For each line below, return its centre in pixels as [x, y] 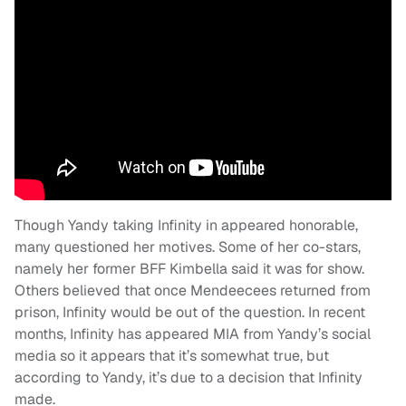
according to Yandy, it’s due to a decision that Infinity [188, 378]
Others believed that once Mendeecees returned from [193, 291]
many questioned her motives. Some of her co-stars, [188, 247]
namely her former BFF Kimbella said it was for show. [189, 269]
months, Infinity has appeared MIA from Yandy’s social [193, 334]
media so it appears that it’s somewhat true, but [172, 356]
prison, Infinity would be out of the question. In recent [190, 313]
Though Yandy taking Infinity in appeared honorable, [186, 226]
